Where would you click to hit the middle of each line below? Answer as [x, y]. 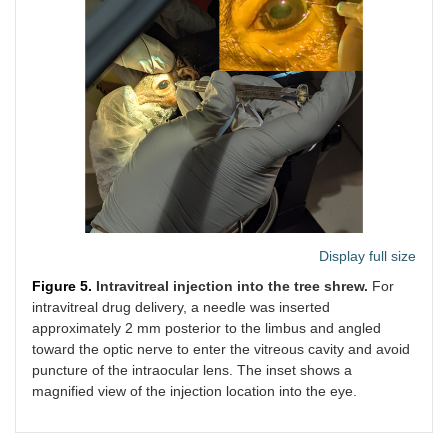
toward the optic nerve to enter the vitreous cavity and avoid [221, 349]
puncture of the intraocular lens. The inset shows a [192, 370]
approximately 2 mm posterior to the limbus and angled [206, 328]
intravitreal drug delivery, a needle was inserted [181, 307]
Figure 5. [64, 286]
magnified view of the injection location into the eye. [194, 391]
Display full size [367, 256]
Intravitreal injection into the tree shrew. [232, 286]
